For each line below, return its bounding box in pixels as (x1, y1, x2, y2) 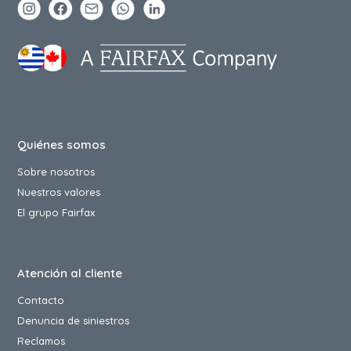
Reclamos (17, 335, 66, 348)
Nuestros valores (17, 186, 101, 199)
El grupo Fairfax (17, 206, 96, 219)
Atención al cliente (17, 266, 123, 281)
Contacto (17, 294, 65, 307)
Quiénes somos (17, 137, 107, 153)
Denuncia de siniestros (17, 314, 130, 327)
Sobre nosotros (17, 165, 96, 179)
